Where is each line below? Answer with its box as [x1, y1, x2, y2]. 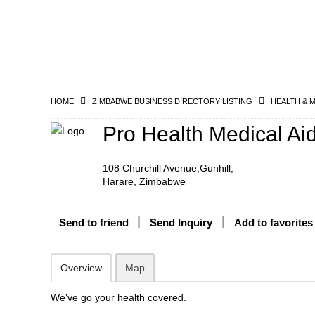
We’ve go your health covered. [51, 292, 186, 303]
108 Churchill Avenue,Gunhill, [102, 162, 233, 174]
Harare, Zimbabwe [102, 176, 186, 187]
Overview [60, 262, 102, 274]
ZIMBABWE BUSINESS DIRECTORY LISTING [92, 97, 252, 105]
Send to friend [59, 217, 129, 229]
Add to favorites [234, 217, 313, 229]
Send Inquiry [150, 217, 212, 229]
